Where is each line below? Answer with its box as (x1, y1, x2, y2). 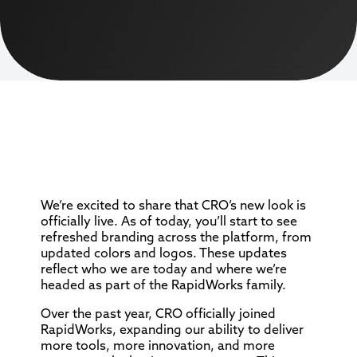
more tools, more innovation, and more (40, 337, 275, 354)
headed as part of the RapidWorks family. (40, 277, 286, 293)
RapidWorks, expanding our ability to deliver (40, 321, 304, 338)
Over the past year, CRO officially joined (40, 305, 276, 322)
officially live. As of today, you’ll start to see (40, 213, 297, 229)
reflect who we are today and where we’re (40, 261, 287, 277)
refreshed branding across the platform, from (40, 229, 312, 245)
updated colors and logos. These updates (40, 245, 287, 261)
